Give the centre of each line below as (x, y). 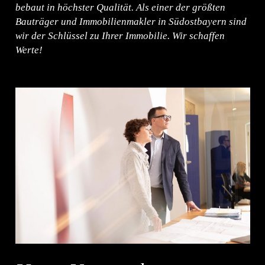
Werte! (29, 50)
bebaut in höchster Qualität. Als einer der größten (120, 7)
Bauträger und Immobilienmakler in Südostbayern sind (131, 21)
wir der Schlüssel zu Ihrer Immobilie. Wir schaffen (120, 35)
